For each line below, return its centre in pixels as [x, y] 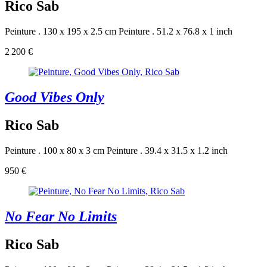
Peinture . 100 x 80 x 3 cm [55, 150]
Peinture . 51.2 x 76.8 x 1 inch [176, 32]
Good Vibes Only [55, 97]
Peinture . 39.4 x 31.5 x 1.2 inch [167, 150]
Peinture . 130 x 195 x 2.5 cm [60, 32]
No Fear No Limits [61, 216]
